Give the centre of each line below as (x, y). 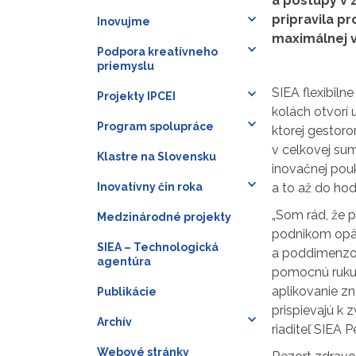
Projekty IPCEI (136, 96)
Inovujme (124, 21)
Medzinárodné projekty (164, 217)
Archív (114, 321)
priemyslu (126, 66)
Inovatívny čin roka (150, 186)
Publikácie (127, 291)
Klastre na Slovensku (157, 156)
